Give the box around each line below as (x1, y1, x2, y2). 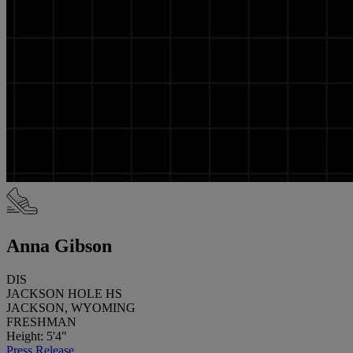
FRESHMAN (6, 314, 76, 329)
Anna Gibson (6, 235, 112, 256)
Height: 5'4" (6, 329, 67, 343)
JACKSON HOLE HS (6, 286, 122, 300)
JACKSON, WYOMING (6, 300, 136, 314)
